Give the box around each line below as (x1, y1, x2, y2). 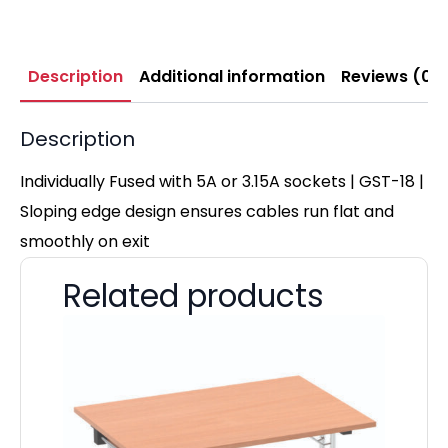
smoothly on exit (20, 230, 150, 254)
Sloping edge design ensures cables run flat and (20, 200, 394, 224)
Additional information (139, 65, 325, 89)
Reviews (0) (341, 65, 440, 89)
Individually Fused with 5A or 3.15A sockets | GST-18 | (20, 170, 424, 194)
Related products (63, 274, 324, 319)
